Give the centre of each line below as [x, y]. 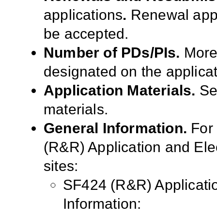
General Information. [115, 128]
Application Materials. [120, 90]
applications [83, 15]
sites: [61, 166]
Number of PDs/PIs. [112, 52]
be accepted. [86, 33]
